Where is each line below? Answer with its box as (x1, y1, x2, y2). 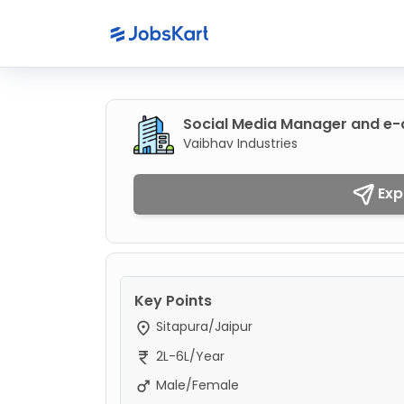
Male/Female (152, 375, 239, 394)
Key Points (134, 290, 212, 312)
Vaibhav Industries (183, 134, 298, 152)
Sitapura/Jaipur (152, 317, 252, 336)
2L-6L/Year (152, 346, 225, 365)
